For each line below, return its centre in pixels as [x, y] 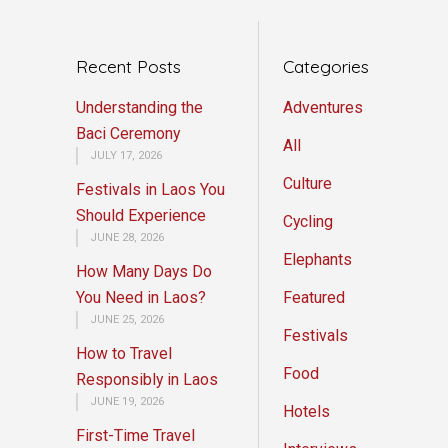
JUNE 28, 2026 [127, 237]
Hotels [306, 411]
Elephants [317, 259]
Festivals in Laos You [150, 189]
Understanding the [139, 107]
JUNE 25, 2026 [127, 319]
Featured [314, 297]
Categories [326, 66]
